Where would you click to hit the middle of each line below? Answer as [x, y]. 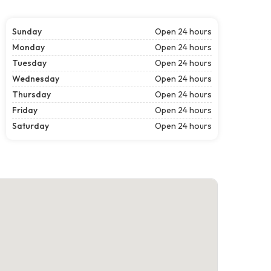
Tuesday [29, 63]
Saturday [31, 126]
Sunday [27, 31]
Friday [25, 110]
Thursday [31, 94]
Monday [28, 47]
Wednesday [36, 78]
